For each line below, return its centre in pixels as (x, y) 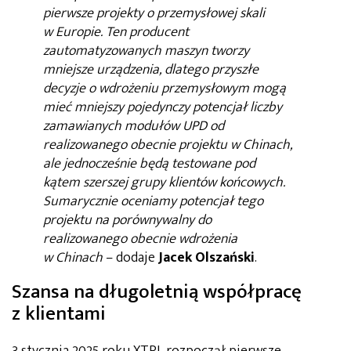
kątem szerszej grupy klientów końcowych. (164, 182)
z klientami (59, 313)
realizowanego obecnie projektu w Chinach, (168, 145)
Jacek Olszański (206, 257)
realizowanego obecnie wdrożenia (140, 239)
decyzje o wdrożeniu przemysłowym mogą (165, 88)
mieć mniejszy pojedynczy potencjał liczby (163, 107)
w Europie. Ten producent (116, 32)
